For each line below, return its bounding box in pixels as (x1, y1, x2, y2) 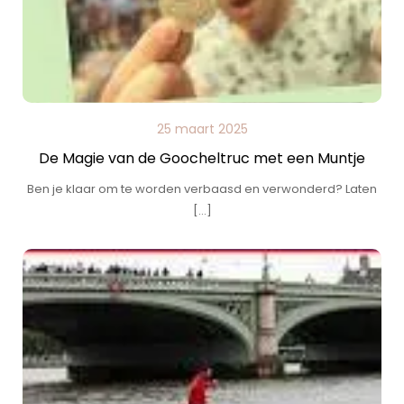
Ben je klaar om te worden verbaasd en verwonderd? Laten (27, 180, 377, 197)
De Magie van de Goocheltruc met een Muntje (39, 148, 365, 169)
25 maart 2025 (156, 120, 248, 138)
